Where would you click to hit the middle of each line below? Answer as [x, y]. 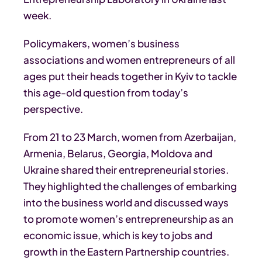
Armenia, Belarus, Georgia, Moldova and [118, 154]
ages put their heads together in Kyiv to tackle [130, 76]
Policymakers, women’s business [101, 44]
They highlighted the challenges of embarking [130, 186]
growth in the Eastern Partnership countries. [126, 252]
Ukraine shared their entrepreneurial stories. [126, 170]
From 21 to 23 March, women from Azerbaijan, [130, 137]
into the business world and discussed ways [126, 203]
